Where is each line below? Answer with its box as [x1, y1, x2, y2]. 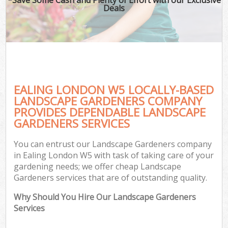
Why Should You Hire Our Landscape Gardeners [14, 191, 196, 203]
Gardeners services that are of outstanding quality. [14, 172, 208, 184]
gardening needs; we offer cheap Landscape [14, 161, 182, 173]
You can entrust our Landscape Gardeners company [14, 138, 212, 150]
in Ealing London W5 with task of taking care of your [14, 150, 214, 161]
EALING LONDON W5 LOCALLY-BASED [14, 81, 214, 98]
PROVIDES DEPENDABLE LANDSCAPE [14, 104, 206, 120]
